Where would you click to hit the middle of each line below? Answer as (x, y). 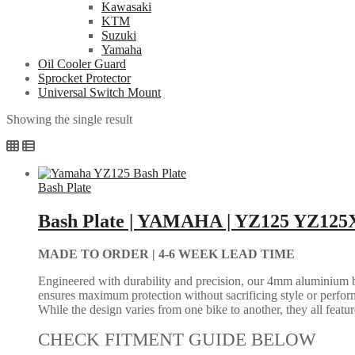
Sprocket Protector (84, 78)
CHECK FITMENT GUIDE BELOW (177, 340)
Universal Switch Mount (99, 92)
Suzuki (119, 35)
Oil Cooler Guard (82, 63)
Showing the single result (69, 119)
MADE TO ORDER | (98, 254)
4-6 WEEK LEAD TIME (227, 254)
